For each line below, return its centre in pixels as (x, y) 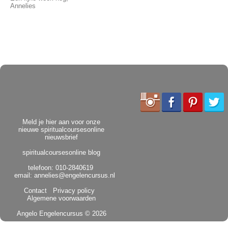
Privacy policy (72, 191)
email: (24, 176)
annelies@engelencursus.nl (75, 176)
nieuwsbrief (61, 137)
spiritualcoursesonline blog (61, 153)
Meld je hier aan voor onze (61, 122)
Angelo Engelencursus (50, 214)
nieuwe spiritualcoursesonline (61, 130)
